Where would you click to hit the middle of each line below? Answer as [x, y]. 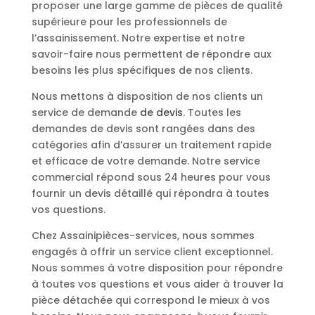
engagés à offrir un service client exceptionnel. [152, 251]
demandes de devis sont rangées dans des [143, 128]
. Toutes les [212, 112]
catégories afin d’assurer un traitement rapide [151, 144]
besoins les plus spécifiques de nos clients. [142, 70]
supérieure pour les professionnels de [129, 21]
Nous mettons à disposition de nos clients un [147, 96]
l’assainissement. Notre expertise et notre [138, 38]
